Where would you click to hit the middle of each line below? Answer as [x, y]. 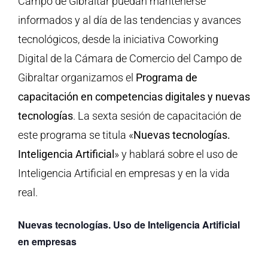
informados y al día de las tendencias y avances [129, 20]
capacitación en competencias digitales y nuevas [134, 96]
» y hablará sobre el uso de [176, 154]
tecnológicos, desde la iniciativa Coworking [118, 39]
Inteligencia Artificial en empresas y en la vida [124, 173]
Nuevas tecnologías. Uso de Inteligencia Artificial [129, 224]
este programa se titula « [75, 135]
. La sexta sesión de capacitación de [157, 115]
